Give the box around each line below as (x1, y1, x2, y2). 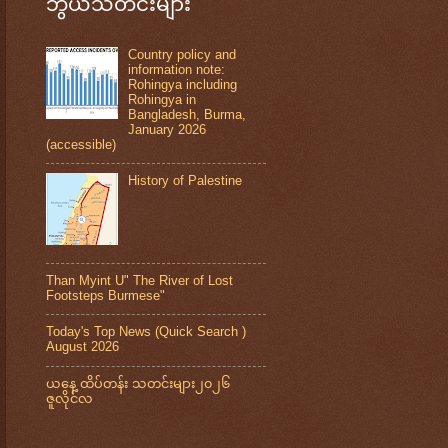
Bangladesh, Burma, (128, 106, 247, 122)
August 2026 (46, 339, 119, 355)
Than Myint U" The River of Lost (46, 272, 233, 288)
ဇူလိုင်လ (46, 390, 93, 406)
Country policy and (128, 46, 237, 62)
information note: (128, 61, 226, 77)
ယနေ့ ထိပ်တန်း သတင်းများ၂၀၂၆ (46, 375, 230, 391)
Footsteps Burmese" (46, 287, 165, 303)
